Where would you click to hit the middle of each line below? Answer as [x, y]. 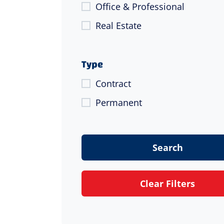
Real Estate [118, 26]
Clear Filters [168, 184]
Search [167, 148]
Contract [113, 84]
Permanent [118, 103]
